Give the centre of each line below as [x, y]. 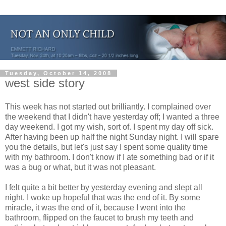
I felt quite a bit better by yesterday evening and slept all [104, 188]
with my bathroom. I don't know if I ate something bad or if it [109, 157]
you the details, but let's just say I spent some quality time [106, 147]
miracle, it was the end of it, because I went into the [95, 208]
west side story [45, 83]
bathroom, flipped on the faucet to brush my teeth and [99, 218]
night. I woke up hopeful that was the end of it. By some [103, 198]
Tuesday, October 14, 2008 [59, 73]
